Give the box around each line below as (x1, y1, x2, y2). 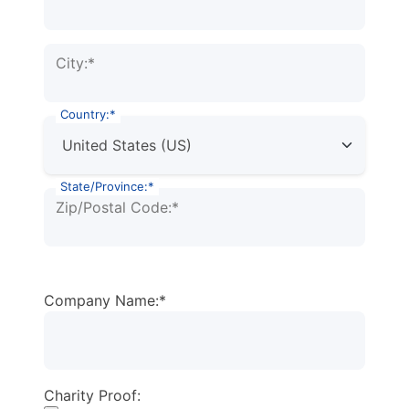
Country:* (60, 106, 116, 121)
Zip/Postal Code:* (56, 197, 179, 216)
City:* (56, 53, 95, 72)
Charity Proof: (44, 385, 141, 404)
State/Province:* (60, 178, 154, 194)
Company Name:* (44, 290, 166, 309)
